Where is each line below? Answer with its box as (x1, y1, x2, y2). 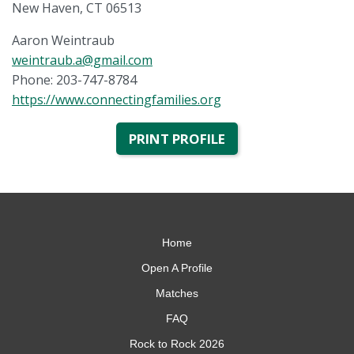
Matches (156, 286, 198, 299)
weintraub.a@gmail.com (12, 51, 153, 69)
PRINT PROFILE (129, 129, 225, 148)
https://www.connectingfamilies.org (12, 90, 221, 108)
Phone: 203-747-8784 (12, 70, 137, 88)
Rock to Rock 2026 (130, 337, 224, 350)
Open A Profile (141, 261, 213, 274)
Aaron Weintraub (12, 31, 115, 49)
